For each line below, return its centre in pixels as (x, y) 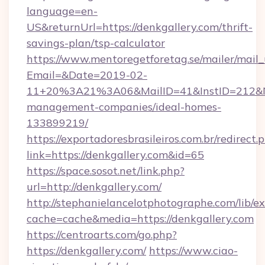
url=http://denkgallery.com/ (94, 187)
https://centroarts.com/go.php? (102, 235)
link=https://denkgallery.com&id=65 (115, 155)
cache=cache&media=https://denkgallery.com (140, 219)
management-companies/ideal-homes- (124, 107)
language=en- (62, 11)
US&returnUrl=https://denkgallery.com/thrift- (140, 27)
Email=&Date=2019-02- (87, 75)
